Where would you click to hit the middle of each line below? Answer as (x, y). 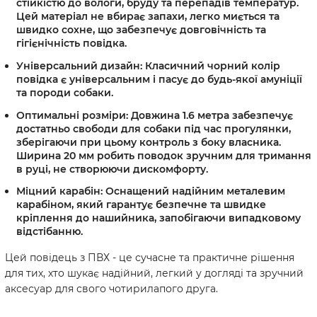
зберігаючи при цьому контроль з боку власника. (149, 142)
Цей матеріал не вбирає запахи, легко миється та (148, 16)
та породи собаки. (65, 92)
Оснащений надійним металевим (194, 191)
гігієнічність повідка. (71, 43)
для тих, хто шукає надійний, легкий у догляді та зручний (154, 273)
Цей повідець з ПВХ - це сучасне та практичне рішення (150, 258)
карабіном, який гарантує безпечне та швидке (141, 205)
